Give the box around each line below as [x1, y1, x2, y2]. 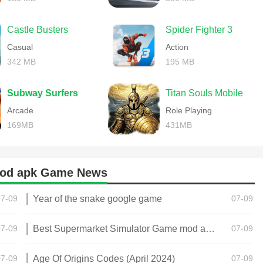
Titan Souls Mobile [166, 88, 243, 98]
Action [166, 42, 188, 52]
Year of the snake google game [33, 194, 162, 204]
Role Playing [166, 106, 212, 115]
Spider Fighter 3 [166, 25, 232, 35]
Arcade [7, 106, 33, 115]
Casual [7, 42, 33, 52]
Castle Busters [7, 25, 68, 35]
